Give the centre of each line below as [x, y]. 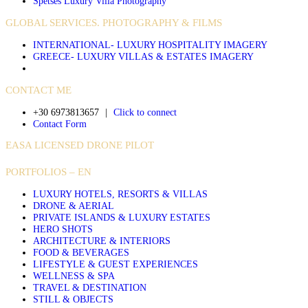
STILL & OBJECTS [73, 299]
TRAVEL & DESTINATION [90, 287]
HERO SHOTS [63, 229]
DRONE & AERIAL [74, 205]
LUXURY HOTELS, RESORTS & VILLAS [120, 194]
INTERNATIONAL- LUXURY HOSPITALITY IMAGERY [150, 44]
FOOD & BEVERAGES [81, 252]
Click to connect [145, 112]
